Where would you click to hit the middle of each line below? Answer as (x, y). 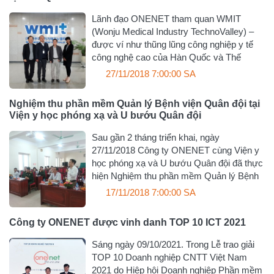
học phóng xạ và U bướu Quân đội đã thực (178, 163)
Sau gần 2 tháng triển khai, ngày (156, 137)
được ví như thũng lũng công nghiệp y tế (173, 44)
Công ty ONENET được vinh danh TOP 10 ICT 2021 (128, 223)
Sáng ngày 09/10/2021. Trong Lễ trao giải (173, 245)
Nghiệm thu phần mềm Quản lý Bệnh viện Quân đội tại (135, 104)
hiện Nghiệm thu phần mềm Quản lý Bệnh (176, 176)
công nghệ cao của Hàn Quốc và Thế (167, 57)
